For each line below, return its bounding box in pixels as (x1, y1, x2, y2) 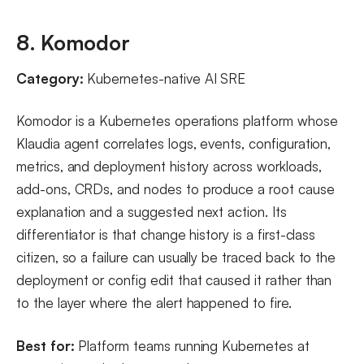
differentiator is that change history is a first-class (16, 226, 316, 244)
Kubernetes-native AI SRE (83, 69, 246, 87)
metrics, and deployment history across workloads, (16, 158, 322, 175)
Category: (16, 69, 84, 87)
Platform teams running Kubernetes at (74, 336, 310, 354)
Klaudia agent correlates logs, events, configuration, (16, 135, 331, 153)
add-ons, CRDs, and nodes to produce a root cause (16, 180, 335, 198)
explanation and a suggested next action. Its (16, 203, 287, 221)
